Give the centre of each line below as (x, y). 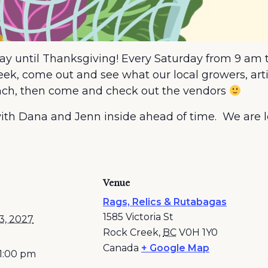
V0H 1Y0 (198, 232)
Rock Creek (131, 232)
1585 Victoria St (138, 217)
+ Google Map (175, 248)
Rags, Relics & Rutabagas (165, 202)
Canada (121, 248)
